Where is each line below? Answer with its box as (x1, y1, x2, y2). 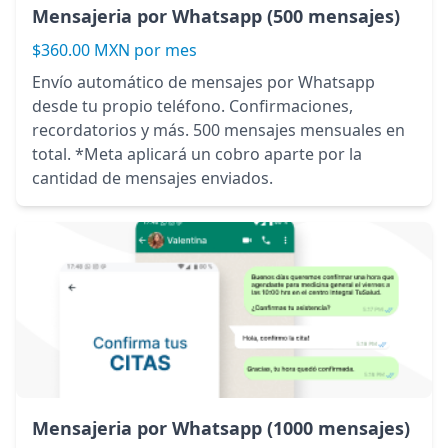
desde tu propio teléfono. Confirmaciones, (32, 95, 353, 118)
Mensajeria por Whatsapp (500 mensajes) (32, 4, 400, 29)
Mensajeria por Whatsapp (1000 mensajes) (32, 416, 410, 441)
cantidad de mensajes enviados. (32, 167, 273, 190)
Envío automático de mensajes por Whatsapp (32, 71, 375, 94)
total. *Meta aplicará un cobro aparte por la (32, 143, 362, 166)
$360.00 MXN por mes (32, 39, 197, 62)
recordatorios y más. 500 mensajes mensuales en (32, 119, 405, 142)
